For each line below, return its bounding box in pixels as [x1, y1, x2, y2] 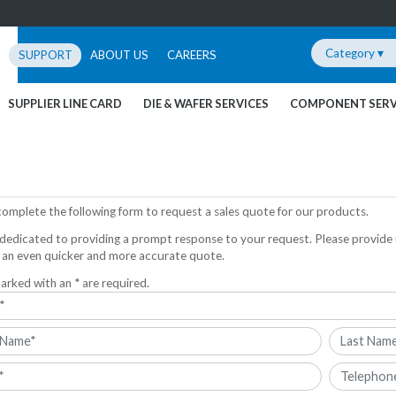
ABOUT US [90, 47, 149, 62]
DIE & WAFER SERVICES [142, 95, 269, 110]
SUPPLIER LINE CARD [7, 95, 122, 110]
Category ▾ [325, 45, 385, 60]
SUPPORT [18, 47, 72, 62]
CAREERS [167, 47, 217, 62]
